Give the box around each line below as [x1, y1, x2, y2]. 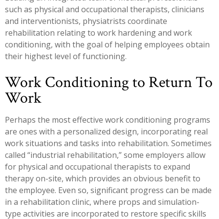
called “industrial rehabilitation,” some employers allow [5, 150, 205, 161]
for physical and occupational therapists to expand [5, 161, 190, 173]
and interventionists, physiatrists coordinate [5, 15, 167, 26]
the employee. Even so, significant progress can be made [5, 185, 212, 196]
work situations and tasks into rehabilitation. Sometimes [5, 138, 212, 149]
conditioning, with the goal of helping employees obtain [5, 39, 210, 50]
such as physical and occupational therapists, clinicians [5, 3, 204, 15]
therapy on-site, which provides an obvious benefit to [5, 173, 200, 184]
